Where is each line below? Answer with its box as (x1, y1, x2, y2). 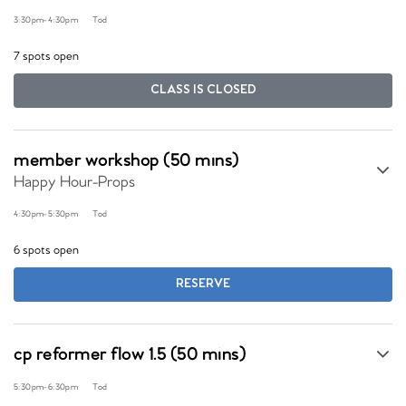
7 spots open (14, 49, 79, 64)
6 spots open (14, 243, 79, 258)
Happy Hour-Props (14, 173, 135, 192)
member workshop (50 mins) (14, 150, 239, 172)
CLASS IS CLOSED (150, 82, 256, 98)
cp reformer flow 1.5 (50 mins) (14, 344, 246, 366)
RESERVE (176, 276, 230, 292)
